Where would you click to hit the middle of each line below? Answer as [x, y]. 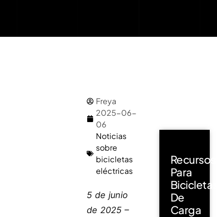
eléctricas [115, 171]
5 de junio [108, 195]
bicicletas [115, 159]
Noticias [111, 136]
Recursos [193, 159]
